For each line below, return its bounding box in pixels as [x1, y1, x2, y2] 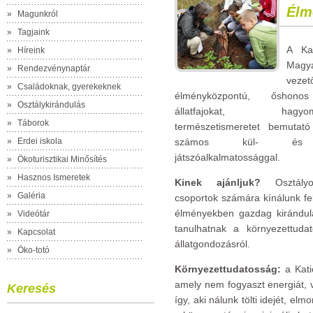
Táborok [17, 118, 49, 128]
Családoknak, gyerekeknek [17, 82, 121, 92]
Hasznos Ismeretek [17, 173, 90, 182]
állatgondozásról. [175, 238, 250, 249]
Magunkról [17, 9, 58, 19]
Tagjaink [17, 27, 50, 37]
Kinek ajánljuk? [175, 177, 261, 188]
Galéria [17, 191, 45, 201]
